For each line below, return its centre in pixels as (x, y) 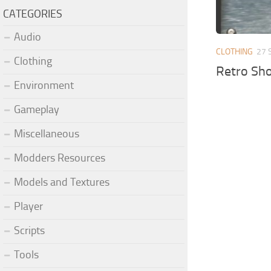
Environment (44, 85)
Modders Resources (60, 158)
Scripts (29, 230)
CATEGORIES (33, 14)
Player (28, 206)
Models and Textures (62, 182)
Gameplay (37, 109)
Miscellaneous (47, 133)
